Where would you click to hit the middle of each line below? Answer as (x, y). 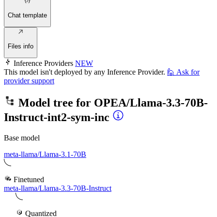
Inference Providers (43, 63)
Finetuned (28, 179)
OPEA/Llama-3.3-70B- (151, 102)
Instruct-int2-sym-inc (57, 117)
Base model (22, 138)
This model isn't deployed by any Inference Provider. (85, 72)
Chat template (27, 15)
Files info (21, 46)
